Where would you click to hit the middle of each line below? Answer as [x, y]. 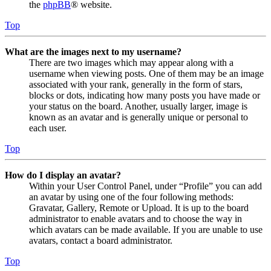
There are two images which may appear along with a [131, 63]
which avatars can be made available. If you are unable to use [146, 230]
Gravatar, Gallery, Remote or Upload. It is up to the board [139, 208]
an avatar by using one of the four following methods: [131, 197]
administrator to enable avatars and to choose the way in [135, 219]
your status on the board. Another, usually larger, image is [138, 106]
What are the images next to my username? [93, 52]
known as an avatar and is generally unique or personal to [139, 117]
